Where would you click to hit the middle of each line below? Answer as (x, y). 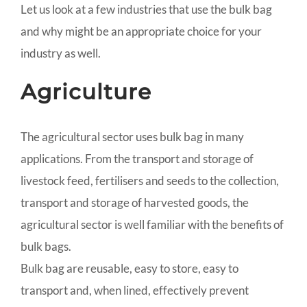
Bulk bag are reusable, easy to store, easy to (130, 269)
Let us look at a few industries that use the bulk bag (146, 10)
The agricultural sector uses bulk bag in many (132, 137)
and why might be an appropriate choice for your (141, 32)
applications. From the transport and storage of (137, 159)
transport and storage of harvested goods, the (135, 203)
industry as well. (61, 53)
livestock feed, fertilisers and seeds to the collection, (150, 181)
